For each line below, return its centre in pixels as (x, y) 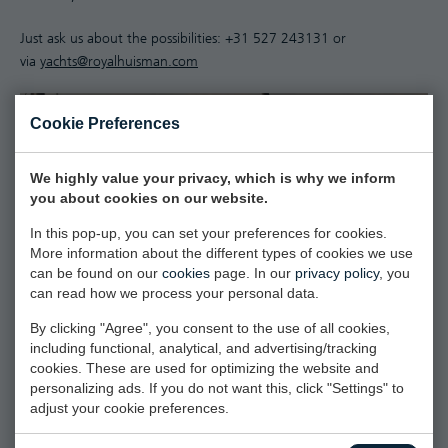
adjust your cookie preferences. (129, 408)
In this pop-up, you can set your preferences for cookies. (208, 233)
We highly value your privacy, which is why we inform (212, 178)
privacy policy (337, 273)
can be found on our (96, 273)
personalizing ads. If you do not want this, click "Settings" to (217, 388)
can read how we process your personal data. (174, 293)
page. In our (252, 273)
